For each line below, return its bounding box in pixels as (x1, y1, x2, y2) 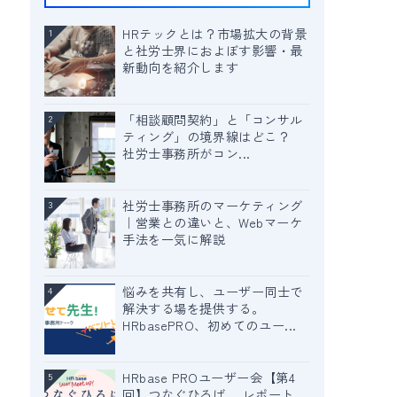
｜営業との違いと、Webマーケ (122, 214, 303, 231)
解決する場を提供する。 (122, 300, 265, 317)
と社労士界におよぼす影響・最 (122, 42, 303, 59)
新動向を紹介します (122, 58, 239, 76)
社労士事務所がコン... (122, 144, 251, 162)
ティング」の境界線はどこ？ (122, 128, 303, 145)
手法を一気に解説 (122, 230, 226, 248)
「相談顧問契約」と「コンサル (122, 111, 303, 128)
